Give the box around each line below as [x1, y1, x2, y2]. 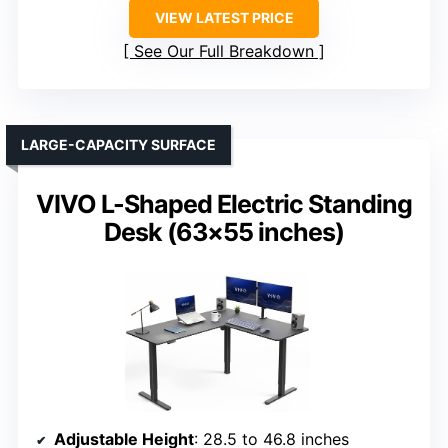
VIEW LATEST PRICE [154, 9, 294, 27]
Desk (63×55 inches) [104, 217, 344, 248]
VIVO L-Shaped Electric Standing [36, 189, 412, 220]
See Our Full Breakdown [134, 41, 314, 62]
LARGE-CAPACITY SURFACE [21, 136, 216, 154]
